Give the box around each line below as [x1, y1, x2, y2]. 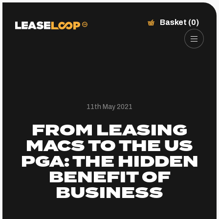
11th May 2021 [87, 103, 132, 110]
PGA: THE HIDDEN [21, 150, 198, 175]
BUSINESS [56, 181, 163, 206]
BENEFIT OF [48, 165, 171, 190]
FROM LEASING [32, 118, 187, 143]
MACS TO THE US [26, 134, 193, 159]
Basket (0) [159, 18, 199, 26]
